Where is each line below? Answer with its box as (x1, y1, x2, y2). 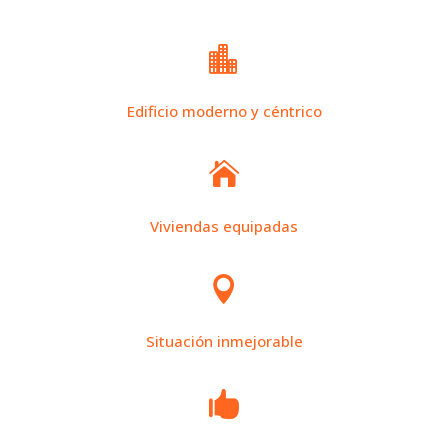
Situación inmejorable (145, 331, 303, 351)
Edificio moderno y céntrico (126, 101, 322, 121)
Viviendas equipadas (150, 216, 298, 236)
